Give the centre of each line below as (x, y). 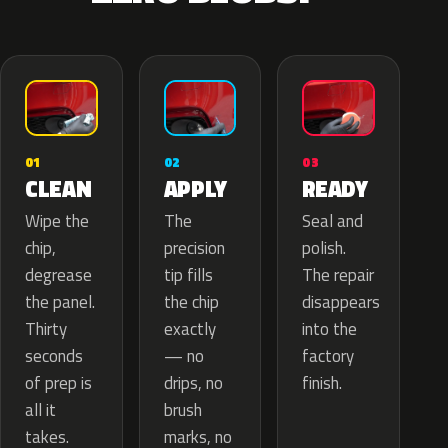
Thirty (46, 329)
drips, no (193, 383)
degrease (58, 275)
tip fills (188, 275)
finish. (322, 383)
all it (40, 410)
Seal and (333, 221)
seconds (54, 356)
